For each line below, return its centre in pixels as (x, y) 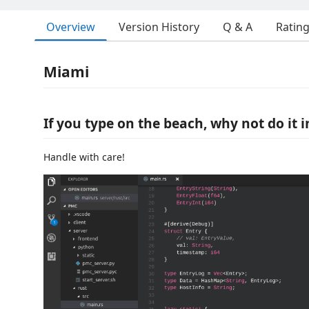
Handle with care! (84, 157)
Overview (71, 27)
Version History (159, 27)
